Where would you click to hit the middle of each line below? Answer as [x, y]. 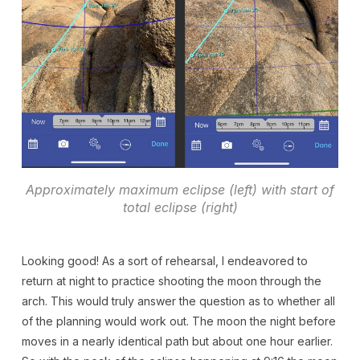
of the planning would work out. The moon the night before [178, 321]
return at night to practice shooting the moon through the [171, 280]
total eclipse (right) [180, 207]
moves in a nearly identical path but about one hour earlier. [177, 341]
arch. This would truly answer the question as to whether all [178, 301]
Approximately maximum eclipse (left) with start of [180, 189]
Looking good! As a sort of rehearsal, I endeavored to [164, 260]
